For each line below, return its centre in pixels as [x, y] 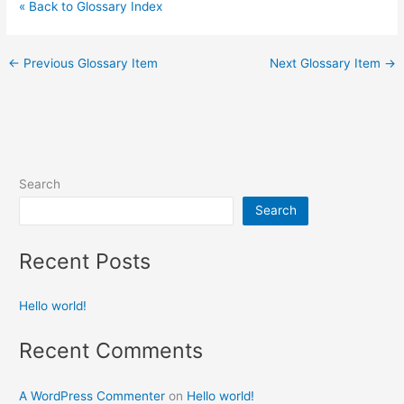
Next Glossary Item [326, 64]
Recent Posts [85, 261]
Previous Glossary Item [89, 64]
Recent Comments [111, 351]
